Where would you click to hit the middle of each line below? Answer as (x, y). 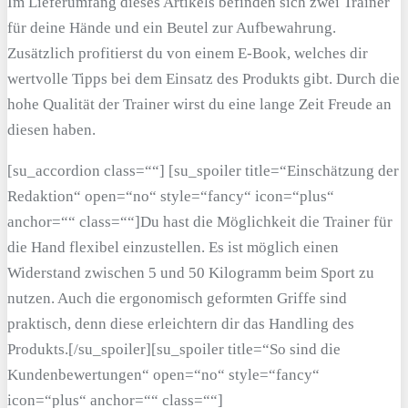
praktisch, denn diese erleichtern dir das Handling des (181, 324)
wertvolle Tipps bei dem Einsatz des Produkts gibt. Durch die (204, 79)
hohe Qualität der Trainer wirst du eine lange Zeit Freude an (199, 105)
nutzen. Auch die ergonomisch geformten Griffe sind (177, 299)
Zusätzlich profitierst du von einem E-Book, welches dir (188, 54)
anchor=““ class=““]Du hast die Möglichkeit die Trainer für (200, 222)
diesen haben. (51, 130)
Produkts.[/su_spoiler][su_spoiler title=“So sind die (174, 350)
